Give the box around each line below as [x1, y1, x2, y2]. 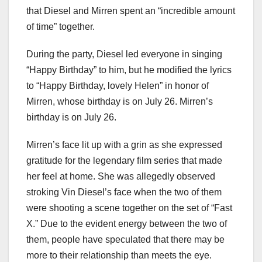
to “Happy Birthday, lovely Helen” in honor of [26, 80, 209, 91]
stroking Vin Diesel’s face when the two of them [26, 187, 222, 197]
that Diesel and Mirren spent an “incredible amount [26, 5, 235, 16]
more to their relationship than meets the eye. [26, 250, 212, 260]
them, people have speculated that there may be [26, 234, 225, 244]
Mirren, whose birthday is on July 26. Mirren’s [26, 96, 213, 106]
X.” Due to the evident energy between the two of [26, 218, 227, 229]
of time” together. [26, 21, 95, 32]
